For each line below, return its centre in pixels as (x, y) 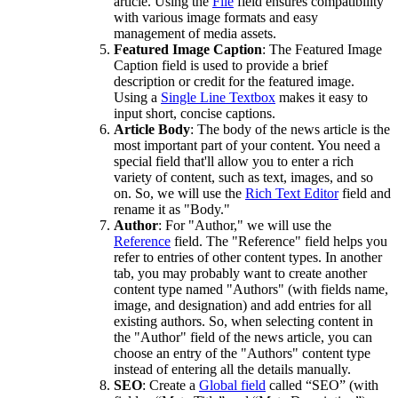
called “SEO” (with (322, 385)
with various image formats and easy (216, 17)
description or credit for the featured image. (234, 81)
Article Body (152, 129)
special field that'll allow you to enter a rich (234, 161)
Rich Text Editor (292, 193)
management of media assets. (195, 33)
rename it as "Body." (172, 209)
